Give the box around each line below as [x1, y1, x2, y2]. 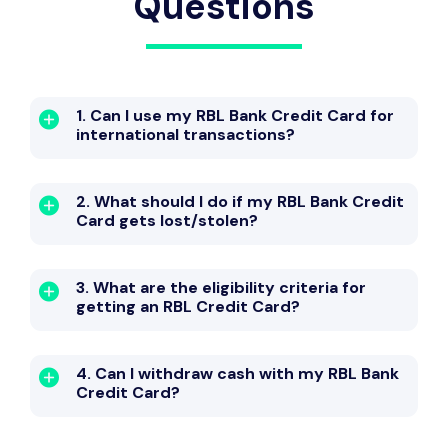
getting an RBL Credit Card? [76, 296, 300, 318]
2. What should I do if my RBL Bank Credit [76, 191, 404, 213]
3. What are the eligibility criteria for [76, 277, 366, 299]
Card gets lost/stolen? [76, 210, 258, 232]
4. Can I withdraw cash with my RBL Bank [76, 363, 399, 385]
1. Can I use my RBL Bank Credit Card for [76, 105, 394, 127]
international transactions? [76, 124, 295, 146]
